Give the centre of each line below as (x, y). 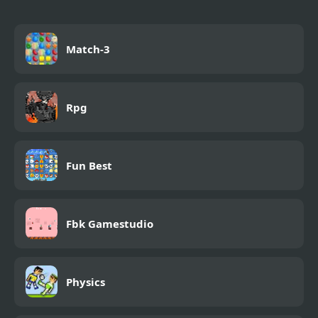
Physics (86, 281)
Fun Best (89, 165)
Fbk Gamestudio (110, 223)
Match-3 (88, 49)
